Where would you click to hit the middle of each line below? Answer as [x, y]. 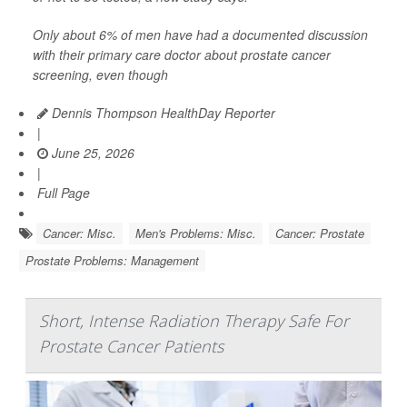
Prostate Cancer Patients [131, 346]
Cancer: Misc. [79, 233]
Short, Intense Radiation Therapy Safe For [194, 320]
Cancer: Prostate [320, 233]
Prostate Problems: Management [112, 260]
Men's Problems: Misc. [196, 233]
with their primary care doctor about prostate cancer [182, 54]
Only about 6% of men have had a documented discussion [200, 34]
